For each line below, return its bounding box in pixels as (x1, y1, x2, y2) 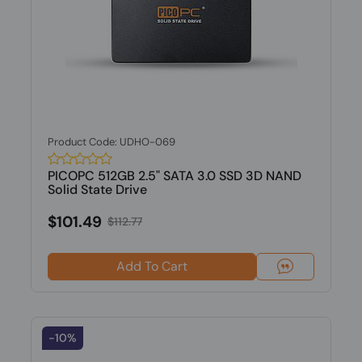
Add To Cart (116, 258, 187, 275)
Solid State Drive (47, 181, 147, 198)
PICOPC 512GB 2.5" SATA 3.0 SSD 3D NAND (47, 167, 301, 184)
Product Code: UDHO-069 (47, 135, 175, 149)
